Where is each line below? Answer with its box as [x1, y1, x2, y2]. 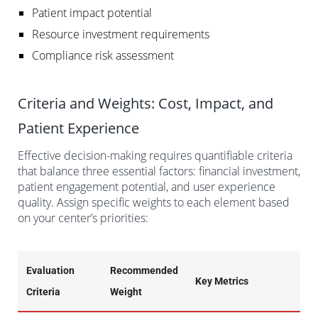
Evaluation [26, 264, 75, 276]
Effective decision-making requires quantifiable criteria [18, 147, 292, 163]
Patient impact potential [32, 4, 152, 21]
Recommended [110, 264, 178, 276]
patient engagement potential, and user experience [18, 178, 275, 194]
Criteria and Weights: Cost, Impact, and [18, 93, 273, 113]
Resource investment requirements [32, 26, 209, 42]
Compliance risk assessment [32, 47, 174, 63]
